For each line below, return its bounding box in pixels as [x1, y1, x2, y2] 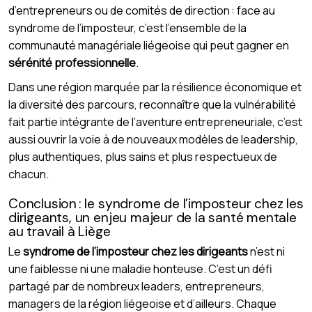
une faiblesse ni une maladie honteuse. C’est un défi [8, 261, 272, 277]
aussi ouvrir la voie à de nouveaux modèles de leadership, [8, 131, 298, 147]
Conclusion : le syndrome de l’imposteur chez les [8, 194, 304, 212]
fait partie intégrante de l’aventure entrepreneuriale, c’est [8, 114, 302, 130]
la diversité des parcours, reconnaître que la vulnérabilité [8, 96, 296, 112]
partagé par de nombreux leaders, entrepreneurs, [8, 279, 265, 295]
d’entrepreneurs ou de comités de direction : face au [8, 2, 275, 18]
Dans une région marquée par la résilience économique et [8, 79, 302, 95]
